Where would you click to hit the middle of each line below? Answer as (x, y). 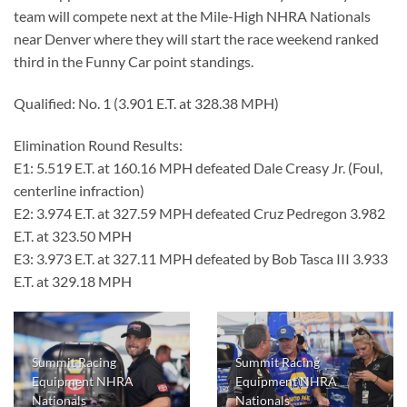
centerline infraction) (79, 191)
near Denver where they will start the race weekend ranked (196, 39)
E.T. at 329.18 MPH (73, 282)
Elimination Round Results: (98, 145)
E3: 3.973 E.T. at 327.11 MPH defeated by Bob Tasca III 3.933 (201, 259)
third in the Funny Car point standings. (134, 62)
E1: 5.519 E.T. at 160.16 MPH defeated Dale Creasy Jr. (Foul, (198, 168)
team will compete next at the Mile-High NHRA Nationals (192, 16)
